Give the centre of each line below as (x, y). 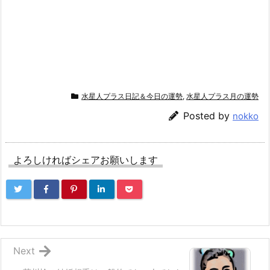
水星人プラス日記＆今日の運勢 (132, 96)
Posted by (208, 115)
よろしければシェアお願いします (86, 159)
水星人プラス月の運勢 (222, 96)
